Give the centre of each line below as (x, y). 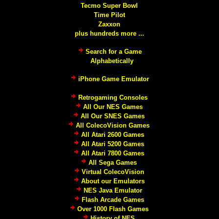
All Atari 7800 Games (113, 153)
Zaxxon (109, 24)
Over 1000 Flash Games (113, 209)
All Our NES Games (113, 107)
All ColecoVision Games (113, 125)
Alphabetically (112, 61)
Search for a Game (113, 52)
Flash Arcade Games (113, 200)
